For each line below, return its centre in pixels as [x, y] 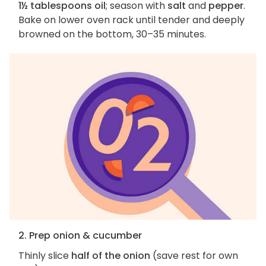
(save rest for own [194, 256]
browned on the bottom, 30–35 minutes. [112, 34]
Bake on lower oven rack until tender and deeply [132, 20]
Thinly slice [45, 256]
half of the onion [111, 256]
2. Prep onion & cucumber [80, 236]
